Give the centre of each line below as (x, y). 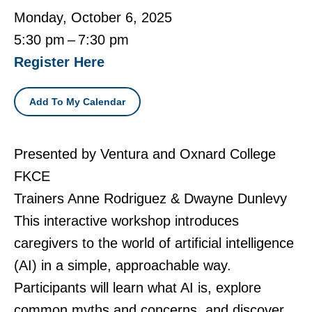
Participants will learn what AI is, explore (138, 287)
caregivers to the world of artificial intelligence (154, 243)
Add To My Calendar (77, 101)
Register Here (59, 62)
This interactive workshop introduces (126, 220)
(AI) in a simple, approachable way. (123, 265)
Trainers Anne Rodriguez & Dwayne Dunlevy (150, 198)
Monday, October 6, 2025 (93, 17)
